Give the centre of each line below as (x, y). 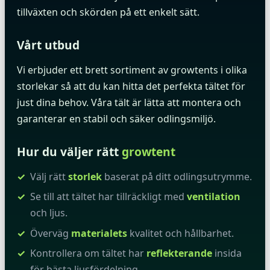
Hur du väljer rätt (69, 151)
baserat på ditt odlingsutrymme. (177, 176)
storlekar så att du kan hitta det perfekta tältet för (131, 86)
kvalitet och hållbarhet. (181, 233)
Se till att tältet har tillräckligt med (109, 197)
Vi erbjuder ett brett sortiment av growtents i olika (132, 70)
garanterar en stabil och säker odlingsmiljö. (116, 119)
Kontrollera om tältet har (89, 253)
